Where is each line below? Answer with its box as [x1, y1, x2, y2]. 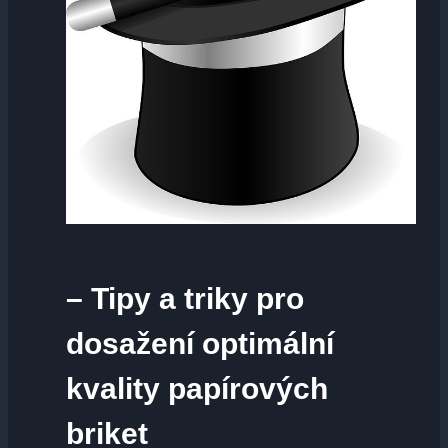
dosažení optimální [66, 326, 334, 360]
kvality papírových [66, 371, 328, 405]
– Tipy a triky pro [66, 281, 304, 315]
